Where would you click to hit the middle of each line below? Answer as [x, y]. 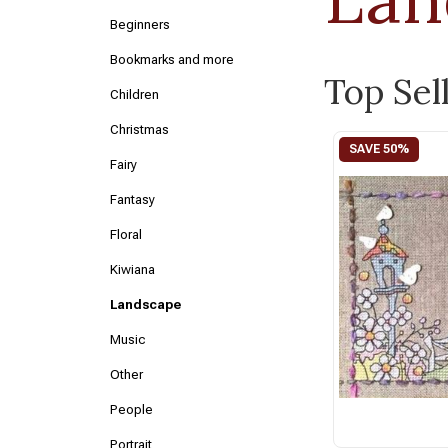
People [132, 409]
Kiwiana [133, 269]
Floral [126, 234]
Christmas [140, 129]
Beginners [140, 24]
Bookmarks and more [172, 59]
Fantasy [133, 199]
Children [135, 94]
